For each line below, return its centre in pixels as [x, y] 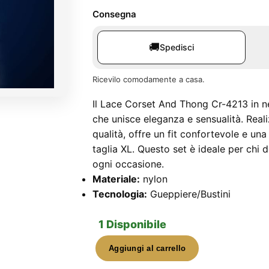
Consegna [114, 14]
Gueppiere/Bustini [190, 194]
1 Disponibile [132, 224]
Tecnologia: [120, 194]
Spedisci [177, 47]
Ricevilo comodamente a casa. [149, 79]
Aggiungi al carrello [147, 248]
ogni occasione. [128, 164]
